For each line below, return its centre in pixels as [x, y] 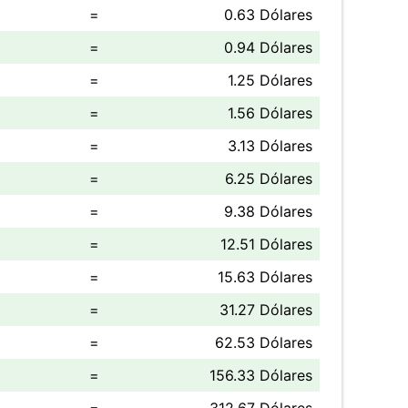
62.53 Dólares [264, 342]
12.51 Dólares [266, 244]
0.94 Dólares [268, 47]
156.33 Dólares [261, 375]
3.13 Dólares [270, 146]
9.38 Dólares [268, 211]
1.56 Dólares [270, 113]
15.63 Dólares [265, 277]
